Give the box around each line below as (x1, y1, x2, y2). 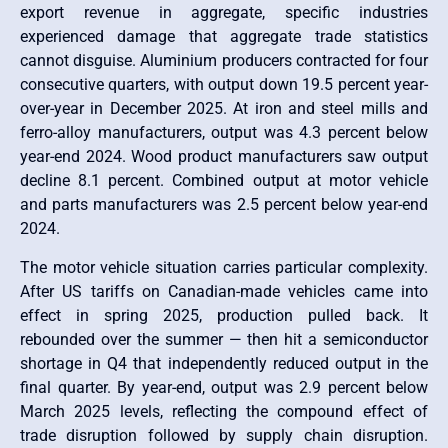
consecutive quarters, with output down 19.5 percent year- (20, 75, 428, 95)
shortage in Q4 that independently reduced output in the (20, 353, 428, 373)
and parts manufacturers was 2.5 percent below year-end (20, 195, 428, 215)
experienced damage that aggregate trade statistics (20, 27, 428, 47)
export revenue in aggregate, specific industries (20, 3, 428, 23)
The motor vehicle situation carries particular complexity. (20, 257, 428, 277)
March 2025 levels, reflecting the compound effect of (20, 401, 428, 421)
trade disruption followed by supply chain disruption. (20, 425, 428, 445)
